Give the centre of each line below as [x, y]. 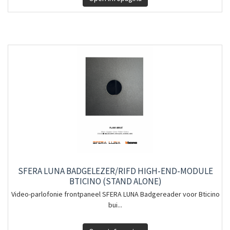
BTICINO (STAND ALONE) [115, 181]
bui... [115, 205]
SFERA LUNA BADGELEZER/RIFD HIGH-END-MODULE [115, 171]
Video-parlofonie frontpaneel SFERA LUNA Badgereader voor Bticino [115, 194]
